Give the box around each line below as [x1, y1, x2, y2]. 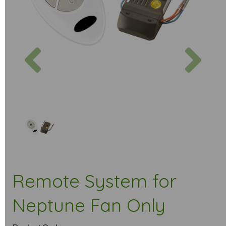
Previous [43, 40, 83, 51]
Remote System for [13, 169, 177, 192]
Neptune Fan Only [13, 194, 165, 216]
